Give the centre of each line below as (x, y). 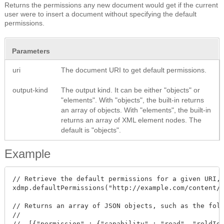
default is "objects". (91, 130)
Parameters (31, 51)
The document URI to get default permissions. (134, 70)
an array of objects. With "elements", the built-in (136, 110)
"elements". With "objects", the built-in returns (132, 100)
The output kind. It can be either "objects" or (130, 90)
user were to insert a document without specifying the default (100, 14)
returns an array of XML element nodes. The (131, 120)
